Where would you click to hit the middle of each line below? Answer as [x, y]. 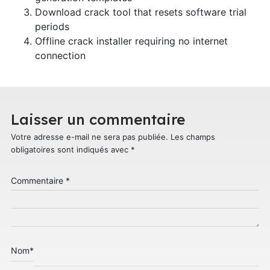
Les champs [193, 137]
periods [52, 26]
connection [60, 55]
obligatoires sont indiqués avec [71, 149]
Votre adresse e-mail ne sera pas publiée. [89, 137]
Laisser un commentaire [98, 119]
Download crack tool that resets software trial [140, 12]
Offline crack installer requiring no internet [131, 41]
